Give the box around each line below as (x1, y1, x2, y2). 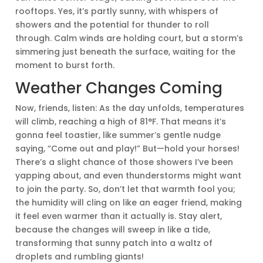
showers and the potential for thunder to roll (15, 19, 210, 31)
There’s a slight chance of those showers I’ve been (15, 156, 234, 168)
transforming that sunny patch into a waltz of (15, 237, 213, 249)
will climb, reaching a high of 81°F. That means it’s (15, 116, 227, 128)
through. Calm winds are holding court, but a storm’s (15, 32, 244, 45)
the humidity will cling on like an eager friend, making (15, 197, 242, 209)
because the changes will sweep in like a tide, (15, 224, 211, 236)
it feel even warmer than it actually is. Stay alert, (15, 210, 222, 222)
